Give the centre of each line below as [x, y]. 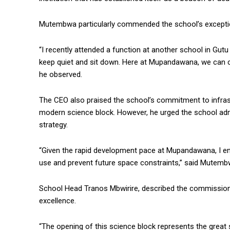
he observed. [61, 75]
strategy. [53, 125]
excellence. [57, 201]
